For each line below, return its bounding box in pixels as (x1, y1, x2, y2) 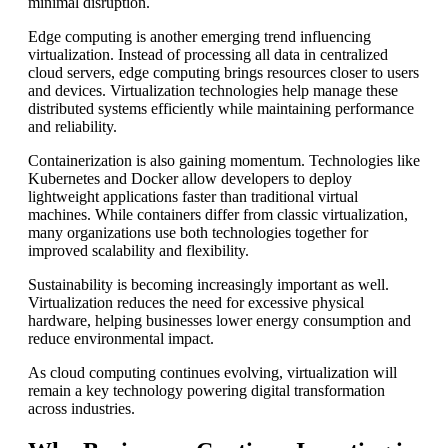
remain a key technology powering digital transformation (28, 381, 385, 399)
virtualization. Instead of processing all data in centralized (28, 45, 388, 63)
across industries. (28, 399, 135, 417)
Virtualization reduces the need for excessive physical (28, 293, 364, 311)
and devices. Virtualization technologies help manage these (28, 81, 398, 99)
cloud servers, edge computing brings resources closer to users (28, 63, 419, 81)
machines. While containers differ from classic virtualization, (28, 205, 408, 223)
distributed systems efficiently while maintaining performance (28, 99, 414, 117)
